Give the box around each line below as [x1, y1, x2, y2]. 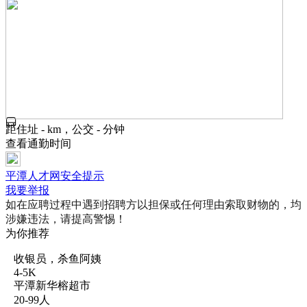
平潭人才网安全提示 [5, 169, 104, 182]
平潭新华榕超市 [13, 280, 90, 292]
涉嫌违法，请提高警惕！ [5, 212, 126, 225]
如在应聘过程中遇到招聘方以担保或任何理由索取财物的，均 [5, 198, 302, 210]
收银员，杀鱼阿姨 [13, 253, 101, 265]
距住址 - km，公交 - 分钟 [5, 123, 125, 136]
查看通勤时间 [5, 138, 71, 150]
